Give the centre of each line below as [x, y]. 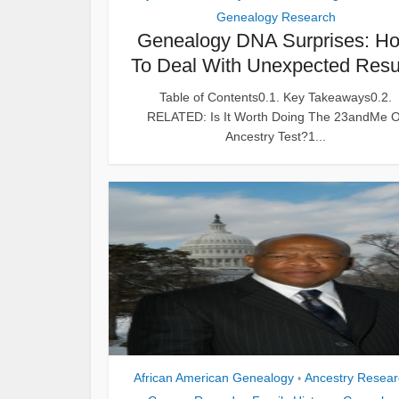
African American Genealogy [213, 377]
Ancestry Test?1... [276, 136]
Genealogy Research [276, 16]
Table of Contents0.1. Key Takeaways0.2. [276, 97]
